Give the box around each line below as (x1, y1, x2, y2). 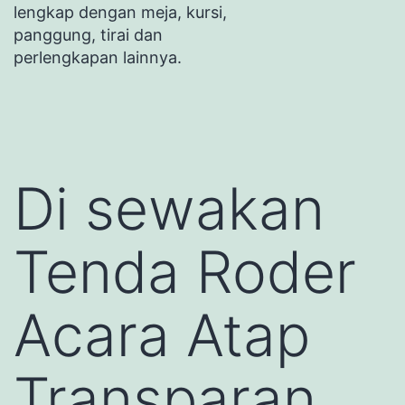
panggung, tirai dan (14, 24, 163, 44)
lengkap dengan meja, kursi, (14, 2, 227, 22)
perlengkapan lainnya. (14, 47, 182, 67)
